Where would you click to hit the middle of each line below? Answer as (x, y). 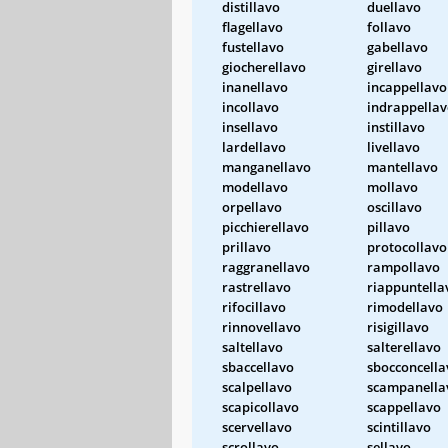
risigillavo (398, 326)
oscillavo (394, 206)
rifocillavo (254, 306)
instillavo (396, 126)
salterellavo (404, 346)
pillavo (388, 226)
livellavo (393, 146)
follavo (389, 26)
